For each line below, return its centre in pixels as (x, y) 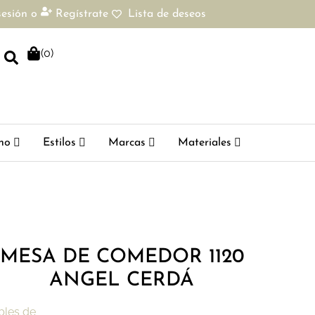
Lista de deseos (167, 14)
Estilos (59, 143)
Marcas (127, 143)
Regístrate (82, 14)
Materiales (204, 143)
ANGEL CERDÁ (122, 281)
